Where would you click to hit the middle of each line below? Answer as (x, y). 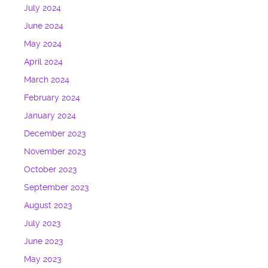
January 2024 (50, 116)
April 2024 (44, 62)
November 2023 (55, 152)
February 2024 (52, 98)
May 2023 (43, 260)
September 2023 (57, 188)
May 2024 (43, 44)
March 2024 (47, 80)
